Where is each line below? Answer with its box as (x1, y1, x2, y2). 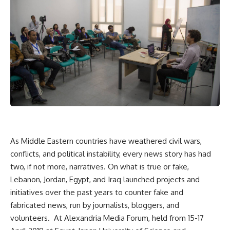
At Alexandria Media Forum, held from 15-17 (54, 213, 204, 223)
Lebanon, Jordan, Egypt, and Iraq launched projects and (10, 174, 200, 184)
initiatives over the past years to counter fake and (10, 187, 183, 197)
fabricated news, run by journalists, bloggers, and (10, 200, 179, 210)
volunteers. (10, 213, 50, 223)
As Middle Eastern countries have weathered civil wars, (10, 136, 202, 146)
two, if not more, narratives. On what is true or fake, (10, 161, 189, 171)
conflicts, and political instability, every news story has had (10, 148, 211, 159)
